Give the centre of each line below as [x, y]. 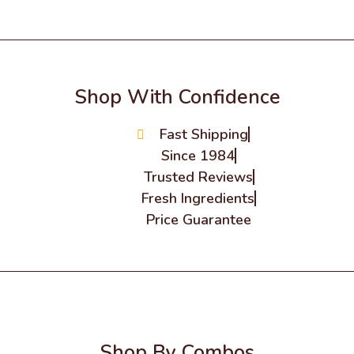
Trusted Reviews [198, 177]
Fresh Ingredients [198, 198]
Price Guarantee [199, 219]
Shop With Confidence [177, 97]
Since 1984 [198, 155]
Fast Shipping [203, 134]
